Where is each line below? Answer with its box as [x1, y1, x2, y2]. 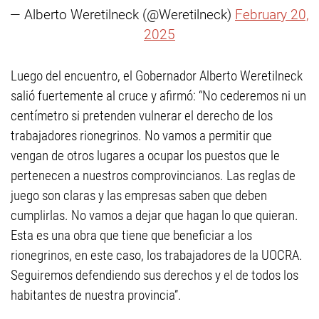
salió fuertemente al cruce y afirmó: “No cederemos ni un [11, 88, 306, 105]
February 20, [235, 6, 309, 23]
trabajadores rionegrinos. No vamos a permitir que [11, 127, 272, 145]
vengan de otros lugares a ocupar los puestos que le [11, 147, 280, 164]
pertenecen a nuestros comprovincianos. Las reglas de [11, 167, 296, 184]
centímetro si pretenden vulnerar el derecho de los [11, 108, 273, 125]
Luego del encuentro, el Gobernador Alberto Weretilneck [11, 68, 303, 85]
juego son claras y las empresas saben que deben [11, 187, 267, 204]
